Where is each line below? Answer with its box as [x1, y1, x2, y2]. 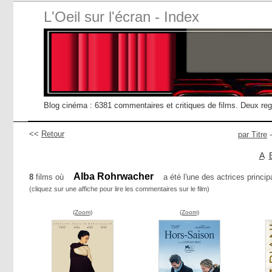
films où [33, 172, 66, 182]
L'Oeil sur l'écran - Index [44, 8, 199, 25]
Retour [41, 129, 64, 138]
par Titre [238, 130, 267, 139]
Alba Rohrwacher [73, 171, 154, 182]
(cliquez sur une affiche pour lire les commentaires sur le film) [29, 185, 209, 192]
